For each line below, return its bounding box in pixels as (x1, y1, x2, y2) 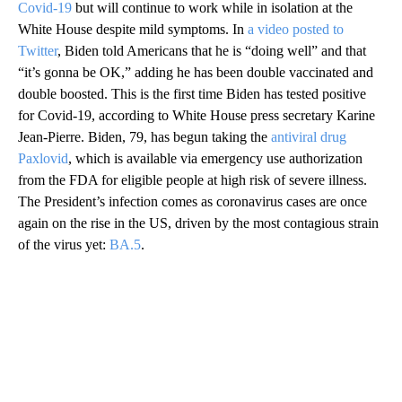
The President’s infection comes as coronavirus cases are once (18, 194, 367, 210)
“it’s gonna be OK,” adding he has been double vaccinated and (18, 65, 373, 81)
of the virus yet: (18, 237, 109, 253)
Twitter (18, 43, 57, 59)
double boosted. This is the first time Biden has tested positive (18, 86, 366, 102)
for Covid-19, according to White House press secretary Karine (18, 108, 375, 124)
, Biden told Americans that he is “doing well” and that (57, 43, 366, 59)
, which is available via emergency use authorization (68, 151, 363, 167)
